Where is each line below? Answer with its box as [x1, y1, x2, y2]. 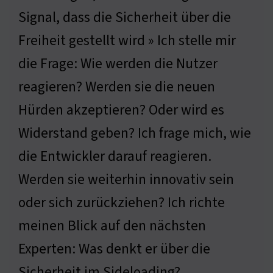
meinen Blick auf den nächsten [18, 216, 206, 236]
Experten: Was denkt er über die [18, 239, 210, 260]
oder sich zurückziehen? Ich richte [18, 193, 225, 213]
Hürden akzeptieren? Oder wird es [18, 100, 224, 121]
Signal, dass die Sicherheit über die [18, 7, 231, 28]
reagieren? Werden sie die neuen [18, 77, 215, 97]
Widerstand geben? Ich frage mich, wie [18, 123, 251, 144]
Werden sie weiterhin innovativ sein [18, 169, 234, 190]
